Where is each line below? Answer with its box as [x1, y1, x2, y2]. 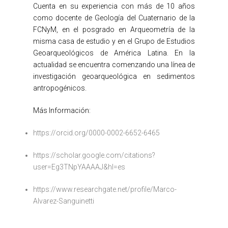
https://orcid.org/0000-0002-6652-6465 [33, 129, 160, 137]
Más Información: [33, 106, 91, 115]
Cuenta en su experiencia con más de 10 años [33, 2, 195, 11]
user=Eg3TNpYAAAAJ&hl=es [33, 163, 125, 172]
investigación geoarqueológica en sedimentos [33, 72, 195, 81]
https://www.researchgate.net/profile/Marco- [33, 185, 177, 194]
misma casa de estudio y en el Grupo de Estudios [33, 37, 195, 46]
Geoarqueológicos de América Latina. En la [33, 49, 195, 58]
